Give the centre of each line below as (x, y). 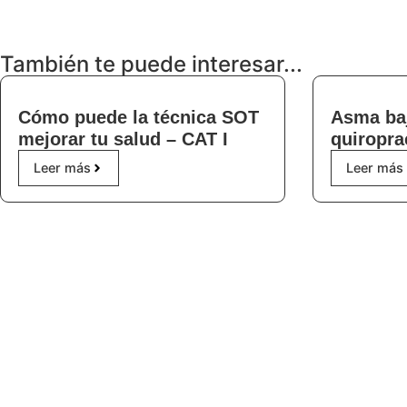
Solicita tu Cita (68, 14)
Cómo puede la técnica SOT (138, 117)
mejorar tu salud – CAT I (123, 139)
